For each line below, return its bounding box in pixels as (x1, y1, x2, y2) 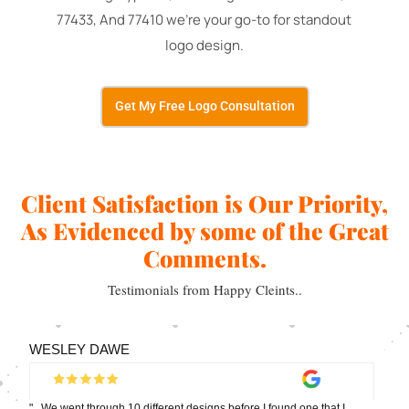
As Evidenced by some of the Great (20, 215, 389, 246)
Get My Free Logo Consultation (114, 98, 295, 113)
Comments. (142, 242, 267, 273)
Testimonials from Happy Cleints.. (107, 279, 302, 299)
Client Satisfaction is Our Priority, (21, 187, 388, 218)
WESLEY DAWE (29, 341, 131, 357)
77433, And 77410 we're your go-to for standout (57, 9, 352, 29)
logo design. (164, 35, 244, 55)
